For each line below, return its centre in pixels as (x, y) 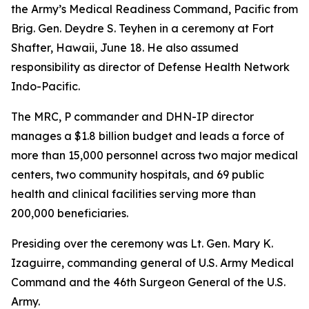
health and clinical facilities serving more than (133, 194)
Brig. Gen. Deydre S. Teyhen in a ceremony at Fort (142, 28)
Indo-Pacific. (46, 86)
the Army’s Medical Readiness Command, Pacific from (154, 9)
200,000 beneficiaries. (70, 213)
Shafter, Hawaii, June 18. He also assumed (125, 48)
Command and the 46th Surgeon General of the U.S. (148, 282)
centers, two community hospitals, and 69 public (138, 175)
